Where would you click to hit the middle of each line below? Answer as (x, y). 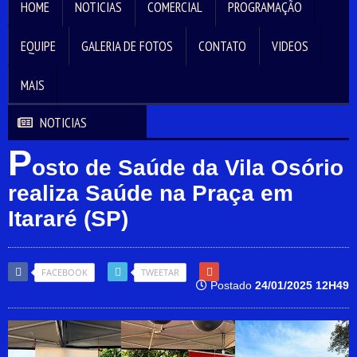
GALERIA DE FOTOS (127, 47)
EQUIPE (38, 47)
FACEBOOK (65, 272)
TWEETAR (160, 272)
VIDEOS (290, 47)
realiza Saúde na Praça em (151, 194)
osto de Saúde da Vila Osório (188, 168)
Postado (231, 285)
